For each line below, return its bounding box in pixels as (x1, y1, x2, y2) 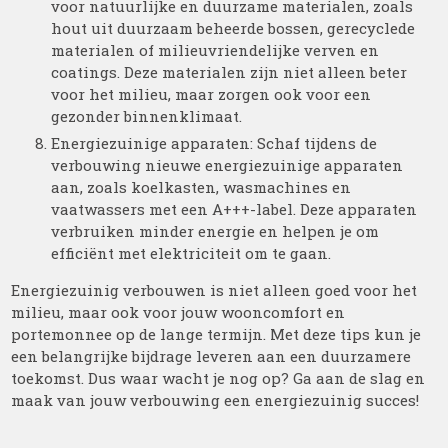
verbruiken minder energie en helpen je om (51, 221, 380, 241)
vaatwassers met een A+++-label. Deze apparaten (51, 199, 418, 219)
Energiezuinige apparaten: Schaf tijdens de (51, 133, 378, 153)
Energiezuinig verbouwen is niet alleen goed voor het (11, 280, 418, 300)
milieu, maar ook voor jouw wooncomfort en (11, 302, 346, 322)
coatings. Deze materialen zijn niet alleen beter (51, 62, 408, 82)
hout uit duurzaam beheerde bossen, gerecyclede (51, 18, 416, 38)
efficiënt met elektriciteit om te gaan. (51, 243, 332, 263)
